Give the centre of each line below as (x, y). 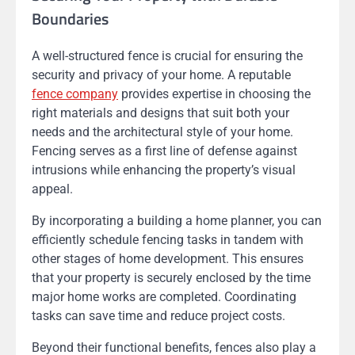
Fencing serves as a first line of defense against (164, 151)
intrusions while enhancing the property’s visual (164, 170)
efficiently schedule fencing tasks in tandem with (168, 239)
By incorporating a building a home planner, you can (177, 220)
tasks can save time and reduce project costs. (158, 315)
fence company (75, 94)
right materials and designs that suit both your (160, 113)
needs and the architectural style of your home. (162, 132)
